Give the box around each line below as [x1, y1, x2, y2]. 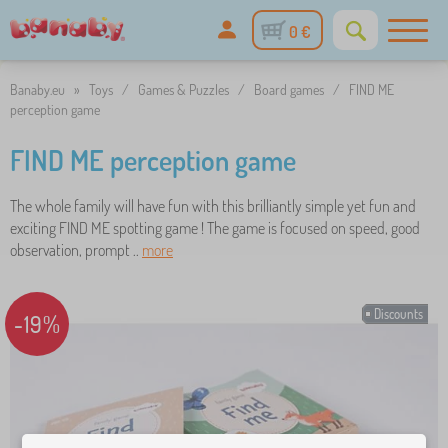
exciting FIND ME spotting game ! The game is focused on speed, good [10, 218, 420, 238]
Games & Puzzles [138, 81, 229, 98]
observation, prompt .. [10, 240, 142, 260]
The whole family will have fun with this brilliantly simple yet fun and [10, 196, 416, 216]
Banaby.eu [10, 81, 65, 98]
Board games [254, 81, 324, 98]
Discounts [374, 306, 423, 322]
